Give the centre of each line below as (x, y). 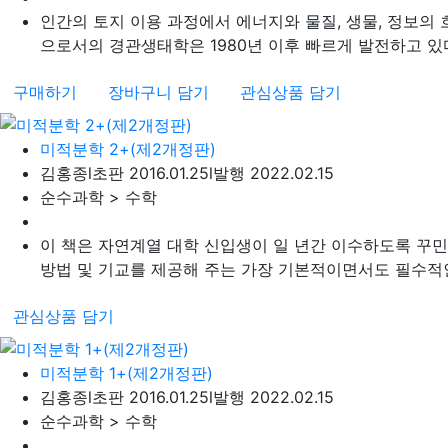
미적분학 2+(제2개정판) (128, 149)
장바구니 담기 (158, 92)
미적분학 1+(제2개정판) (126, 372)
